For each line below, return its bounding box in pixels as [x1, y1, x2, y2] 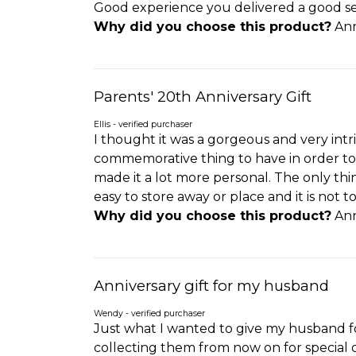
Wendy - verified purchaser [94, 308, 205, 319]
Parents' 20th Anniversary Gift [94, 87, 311, 106]
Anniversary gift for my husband [94, 276, 329, 295]
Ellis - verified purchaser [94, 118, 192, 130]
